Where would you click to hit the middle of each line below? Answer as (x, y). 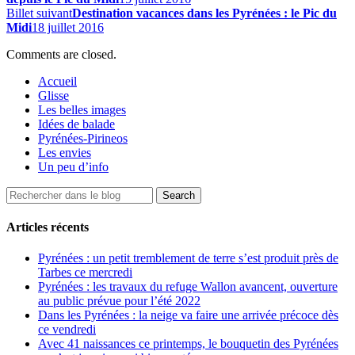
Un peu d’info (73, 166)
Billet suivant (39, 13)
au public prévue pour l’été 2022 (119, 301)
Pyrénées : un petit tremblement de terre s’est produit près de (188, 258)
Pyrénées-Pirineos (83, 138)
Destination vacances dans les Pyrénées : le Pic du (204, 13)
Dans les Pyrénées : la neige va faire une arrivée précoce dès (188, 315)
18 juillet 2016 (68, 27)
